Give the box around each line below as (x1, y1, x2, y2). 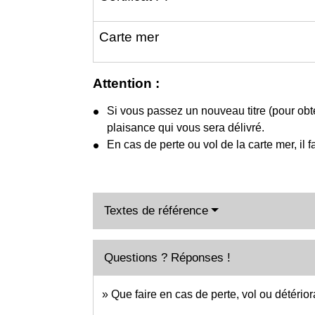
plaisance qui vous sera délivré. (107, 122, 264, 134)
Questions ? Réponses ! (104, 251, 231, 265)
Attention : (93, 75, 160, 91)
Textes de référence (104, 204, 208, 218)
